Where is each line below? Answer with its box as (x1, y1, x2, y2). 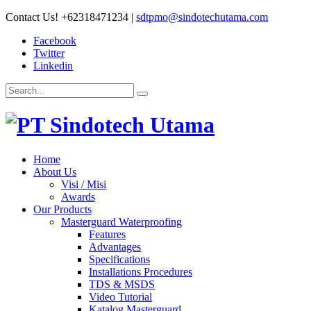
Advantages (89, 240, 141, 253)
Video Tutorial (89, 290, 152, 303)
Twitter (33, 47, 65, 59)
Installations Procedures (89, 265, 192, 278)
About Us (33, 165, 76, 178)
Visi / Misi (61, 178, 106, 190)
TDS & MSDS (89, 278, 155, 290)
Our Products (33, 203, 92, 215)
